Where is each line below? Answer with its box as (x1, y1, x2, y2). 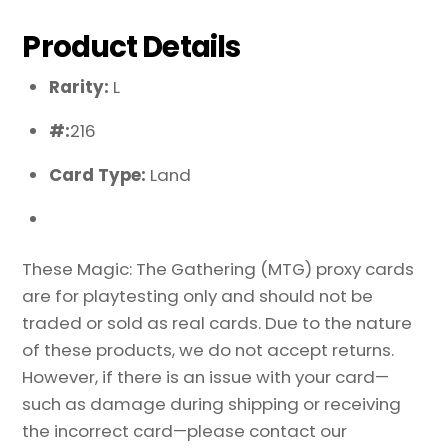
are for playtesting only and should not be (22, 284, 374, 309)
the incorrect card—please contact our (22, 419, 348, 444)
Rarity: (49, 75, 114, 100)
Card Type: (49, 162, 151, 187)
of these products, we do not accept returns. (22, 338, 395, 363)
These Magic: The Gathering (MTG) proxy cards (22, 257, 415, 282)
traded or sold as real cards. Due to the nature (22, 311, 413, 336)
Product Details (22, 25, 241, 67)
